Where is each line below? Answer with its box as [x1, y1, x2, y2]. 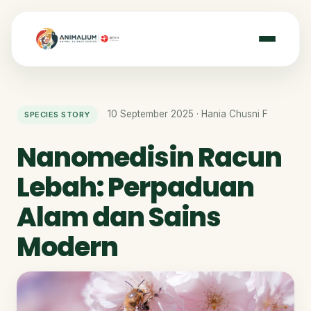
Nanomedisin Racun [17, 139, 282, 176]
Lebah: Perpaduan [17, 169, 254, 205]
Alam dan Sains [17, 199, 221, 235]
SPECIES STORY [24, 110, 90, 119]
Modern [17, 228, 118, 265]
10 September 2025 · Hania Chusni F [104, 108, 268, 119]
